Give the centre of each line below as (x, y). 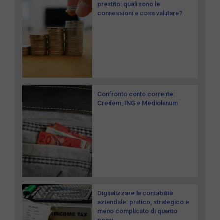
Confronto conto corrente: (136, 94)
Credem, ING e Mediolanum (138, 103)
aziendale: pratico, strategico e (143, 202)
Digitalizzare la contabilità (135, 193)
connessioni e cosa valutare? (140, 13)
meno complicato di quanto (137, 211)
